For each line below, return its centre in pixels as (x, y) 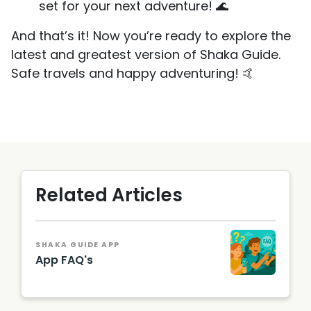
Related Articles (109, 195)
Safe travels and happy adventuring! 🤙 (133, 73)
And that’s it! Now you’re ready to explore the (151, 35)
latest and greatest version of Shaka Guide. (146, 54)
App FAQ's (64, 260)
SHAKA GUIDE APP (78, 245)
